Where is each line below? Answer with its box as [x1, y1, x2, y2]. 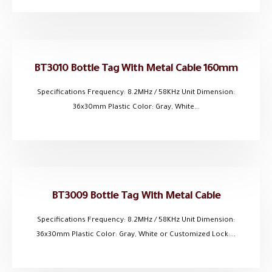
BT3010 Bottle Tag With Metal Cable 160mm [34, 63, 238, 75]
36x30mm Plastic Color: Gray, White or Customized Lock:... [36, 231, 236, 240]
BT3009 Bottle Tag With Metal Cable [52, 191, 220, 203]
